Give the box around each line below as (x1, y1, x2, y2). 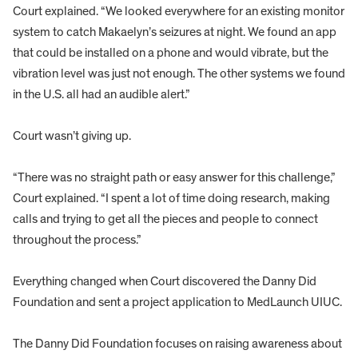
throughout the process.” (13, 233, 141, 247)
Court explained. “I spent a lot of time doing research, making (13, 192, 330, 205)
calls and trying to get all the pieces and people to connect (13, 213, 318, 226)
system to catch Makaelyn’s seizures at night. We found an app (13, 26, 336, 39)
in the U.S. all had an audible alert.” (13, 88, 190, 101)
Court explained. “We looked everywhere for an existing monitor (13, 5, 344, 18)
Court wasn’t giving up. (13, 129, 131, 143)
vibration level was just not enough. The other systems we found (13, 67, 345, 81)
